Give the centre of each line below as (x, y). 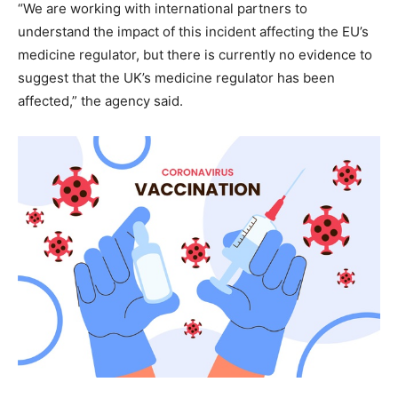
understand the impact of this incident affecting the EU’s (193, 32)
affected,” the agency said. (100, 101)
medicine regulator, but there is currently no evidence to (195, 55)
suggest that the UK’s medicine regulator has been (176, 78)
